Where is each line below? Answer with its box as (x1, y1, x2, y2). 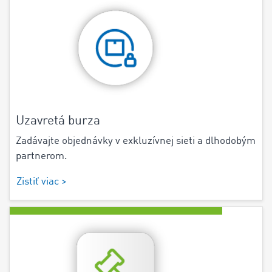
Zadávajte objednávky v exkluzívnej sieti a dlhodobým (16, 135, 256, 146)
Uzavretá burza (16, 114, 100, 127)
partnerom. (16, 151, 67, 161)
